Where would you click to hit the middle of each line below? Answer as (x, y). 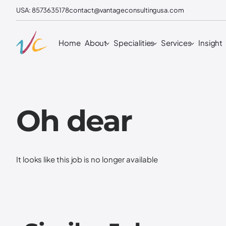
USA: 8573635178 (43, 10)
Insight (210, 42)
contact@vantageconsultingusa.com (127, 10)
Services (176, 42)
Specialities (134, 42)
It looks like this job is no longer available (87, 159)
